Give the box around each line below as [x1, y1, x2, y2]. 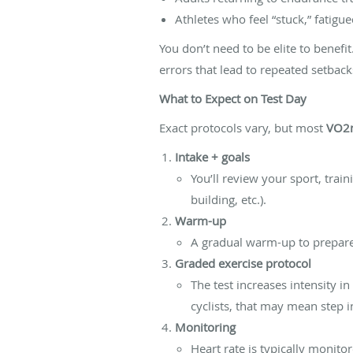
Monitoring [175, 318, 236, 335]
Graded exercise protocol [175, 255, 311, 271]
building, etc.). [191, 191, 266, 207]
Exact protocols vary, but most [159, 119, 326, 136]
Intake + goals [175, 148, 250, 165]
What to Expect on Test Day [159, 90, 307, 106]
